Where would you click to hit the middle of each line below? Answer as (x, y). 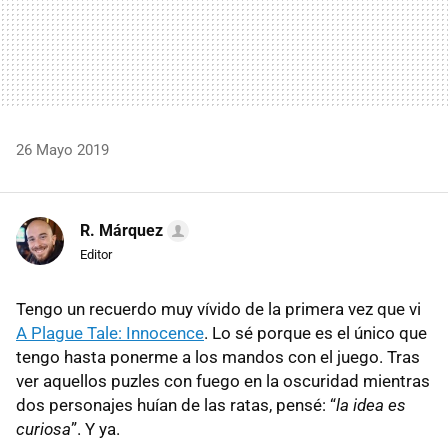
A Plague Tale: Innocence (110, 332)
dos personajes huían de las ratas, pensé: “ (176, 404)
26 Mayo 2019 (62, 149)
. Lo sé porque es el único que (315, 332)
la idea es (371, 404)
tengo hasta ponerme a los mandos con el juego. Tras (218, 356)
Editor (96, 254)
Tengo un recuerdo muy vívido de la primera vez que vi (218, 308)
